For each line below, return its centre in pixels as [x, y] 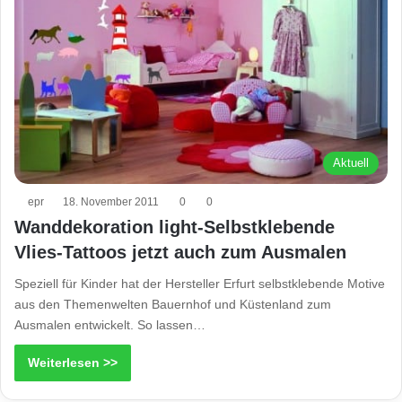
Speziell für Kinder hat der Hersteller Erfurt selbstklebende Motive [200, 283]
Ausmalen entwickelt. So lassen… [110, 324]
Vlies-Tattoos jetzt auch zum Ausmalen [180, 252]
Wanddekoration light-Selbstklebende [175, 227]
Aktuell [351, 162]
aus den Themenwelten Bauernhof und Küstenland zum [173, 304]
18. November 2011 [111, 201]
